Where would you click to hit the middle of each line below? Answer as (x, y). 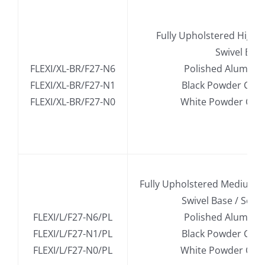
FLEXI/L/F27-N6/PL (72, 217)
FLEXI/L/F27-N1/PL (72, 234)
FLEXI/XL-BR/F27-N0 (72, 102)
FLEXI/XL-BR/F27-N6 (72, 69)
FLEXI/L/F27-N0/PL (72, 251)
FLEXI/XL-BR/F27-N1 (72, 85)
